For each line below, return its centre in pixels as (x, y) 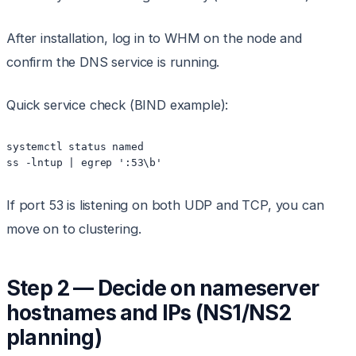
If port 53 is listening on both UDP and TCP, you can (165, 205)
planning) (54, 337)
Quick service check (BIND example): (118, 105)
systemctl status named (75, 147)
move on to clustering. (74, 229)
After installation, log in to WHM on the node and (154, 39)
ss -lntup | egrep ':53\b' (84, 163)
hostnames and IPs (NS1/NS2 (149, 313)
